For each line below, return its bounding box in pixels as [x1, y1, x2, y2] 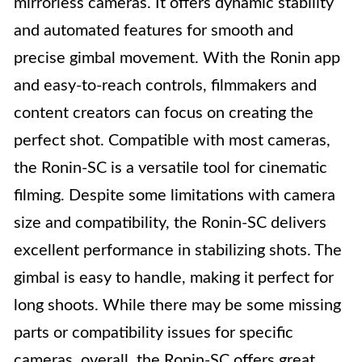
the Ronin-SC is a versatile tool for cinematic [14, 160, 327, 176]
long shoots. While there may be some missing [14, 297, 341, 314]
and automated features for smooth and [14, 23, 293, 39]
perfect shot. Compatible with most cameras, [14, 133, 330, 149]
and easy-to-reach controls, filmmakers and [14, 78, 317, 94]
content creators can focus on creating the [14, 105, 314, 121]
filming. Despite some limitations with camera [14, 187, 335, 204]
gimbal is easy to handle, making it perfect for [14, 270, 334, 286]
